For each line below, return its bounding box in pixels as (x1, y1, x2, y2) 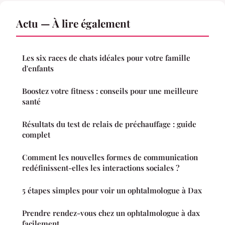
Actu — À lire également (16, 16, 130, 31)
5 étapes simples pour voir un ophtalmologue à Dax (22, 185, 202, 196)
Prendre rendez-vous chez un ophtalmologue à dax (22, 208, 200, 218)
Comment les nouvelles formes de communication (22, 152, 198, 163)
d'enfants (22, 63, 54, 74)
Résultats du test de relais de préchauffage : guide (22, 119, 196, 130)
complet (22, 130, 50, 140)
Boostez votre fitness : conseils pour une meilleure (22, 86, 198, 96)
